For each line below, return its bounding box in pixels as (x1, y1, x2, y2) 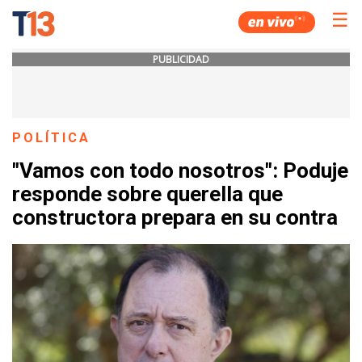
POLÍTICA (12, 130, 91, 145)
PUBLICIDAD (153, 53, 209, 66)
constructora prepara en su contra (12, 205, 338, 230)
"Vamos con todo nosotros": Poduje (12, 158, 348, 183)
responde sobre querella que (12, 182, 283, 207)
